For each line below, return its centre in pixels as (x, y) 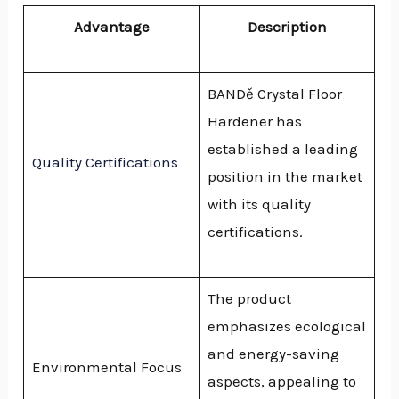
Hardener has (254, 121)
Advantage (111, 26)
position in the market (285, 176)
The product (249, 298)
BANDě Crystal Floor (274, 93)
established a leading (282, 148)
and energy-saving (273, 353)
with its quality (259, 204)
